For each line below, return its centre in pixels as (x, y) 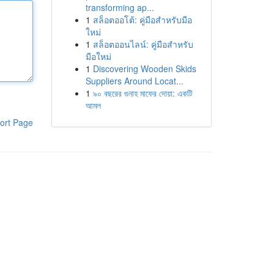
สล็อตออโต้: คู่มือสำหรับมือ (142, 20)
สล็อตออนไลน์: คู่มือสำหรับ (143, 44)
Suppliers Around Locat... (134, 81)
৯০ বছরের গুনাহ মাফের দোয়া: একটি (143, 93)
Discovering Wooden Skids (144, 68)
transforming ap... (120, 7)
